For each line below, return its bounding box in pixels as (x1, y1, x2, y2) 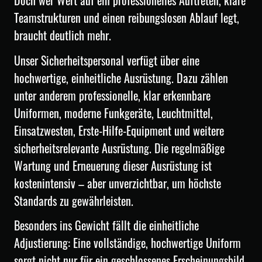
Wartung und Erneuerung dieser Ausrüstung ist (14, 156, 212, 174)
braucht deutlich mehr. (14, 26, 111, 44)
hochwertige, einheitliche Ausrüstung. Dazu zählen (14, 68, 228, 87)
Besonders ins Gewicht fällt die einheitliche (14, 216, 199, 234)
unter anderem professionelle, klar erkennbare (14, 86, 211, 104)
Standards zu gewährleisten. (14, 191, 133, 209)
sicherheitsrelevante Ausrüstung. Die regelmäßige (14, 139, 225, 157)
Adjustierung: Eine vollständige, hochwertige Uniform (14, 233, 241, 251)
